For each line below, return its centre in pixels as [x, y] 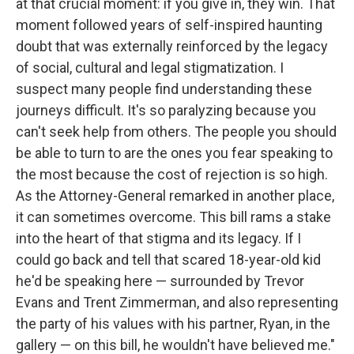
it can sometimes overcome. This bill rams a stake [173, 217]
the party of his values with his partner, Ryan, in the [173, 323]
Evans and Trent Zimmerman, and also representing [177, 302]
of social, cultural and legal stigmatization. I [150, 67]
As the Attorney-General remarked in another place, [175, 195]
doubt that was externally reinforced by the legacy [172, 46]
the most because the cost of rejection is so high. [172, 174]
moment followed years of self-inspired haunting [169, 24]
